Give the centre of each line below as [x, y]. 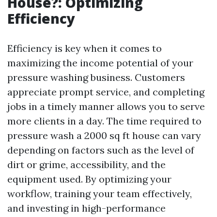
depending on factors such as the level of [101, 150]
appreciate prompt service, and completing [106, 92]
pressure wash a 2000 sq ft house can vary [104, 135]
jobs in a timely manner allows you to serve [106, 106]
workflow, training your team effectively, [100, 194]
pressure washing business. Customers [96, 77]
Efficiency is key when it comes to [85, 48]
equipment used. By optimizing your [89, 179]
